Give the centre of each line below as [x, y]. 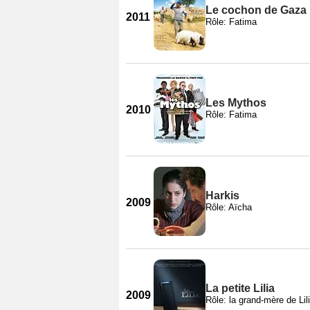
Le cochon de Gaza [256, 10]
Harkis [222, 195]
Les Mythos [236, 102]
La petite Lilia [240, 288]
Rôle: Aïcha [229, 207]
